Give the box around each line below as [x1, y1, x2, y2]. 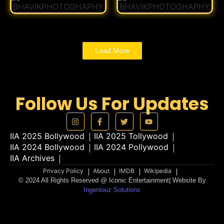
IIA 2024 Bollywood [10, 142, 84, 152]
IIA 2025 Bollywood [10, 131, 84, 141]
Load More [94, 46, 129, 55]
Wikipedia [144, 167, 171, 175]
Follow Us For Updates [15, 91, 209, 116]
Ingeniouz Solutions [83, 186, 140, 194]
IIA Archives [10, 153, 54, 163]
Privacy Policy [43, 167, 83, 175]
